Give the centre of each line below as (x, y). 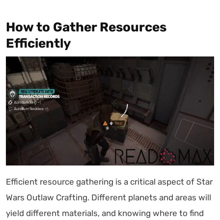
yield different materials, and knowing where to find (105, 213)
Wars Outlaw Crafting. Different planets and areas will (109, 197)
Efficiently (39, 43)
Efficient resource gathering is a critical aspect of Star (109, 181)
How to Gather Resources (86, 27)
